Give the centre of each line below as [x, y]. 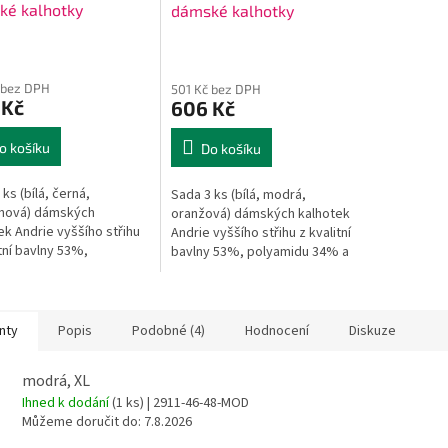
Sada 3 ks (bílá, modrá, [238, 194]
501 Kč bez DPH [215, 88]
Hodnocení [277, 330]
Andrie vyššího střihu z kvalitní [260, 232]
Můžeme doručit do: [81, 421]
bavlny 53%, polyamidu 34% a [259, 251]
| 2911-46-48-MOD [196, 402]
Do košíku [230, 148]
